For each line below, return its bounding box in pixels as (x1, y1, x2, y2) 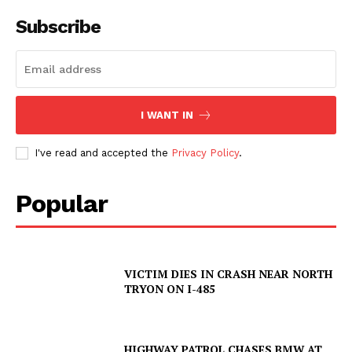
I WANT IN (140, 109, 193, 122)
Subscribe (16, 16, 101, 38)
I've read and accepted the (35, 147, 171, 159)
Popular (16, 189, 108, 219)
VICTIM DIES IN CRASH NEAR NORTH (124, 266, 333, 282)
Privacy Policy (171, 147, 239, 159)
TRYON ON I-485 (124, 281, 216, 297)
